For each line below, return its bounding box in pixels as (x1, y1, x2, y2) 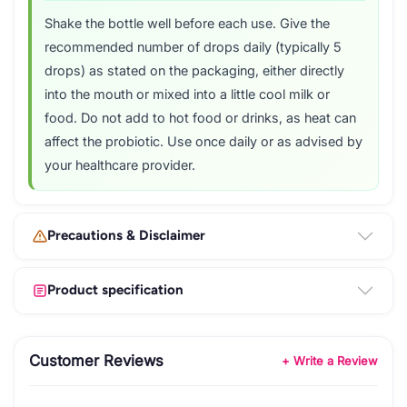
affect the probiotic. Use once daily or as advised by (45, 133, 362, 150)
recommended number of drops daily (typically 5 (45, 38, 342, 55)
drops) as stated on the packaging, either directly (45, 62, 344, 79)
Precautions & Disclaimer (47, 227, 205, 244)
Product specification (47, 282, 184, 299)
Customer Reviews (29, 352, 164, 371)
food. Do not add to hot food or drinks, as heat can (45, 109, 356, 126)
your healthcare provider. (45, 156, 195, 174)
